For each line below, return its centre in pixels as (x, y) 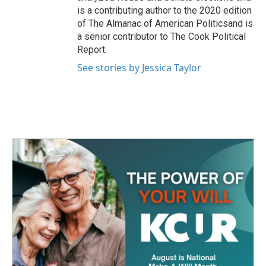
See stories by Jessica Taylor (139, 68)
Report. (92, 50)
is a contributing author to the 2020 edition (164, 11)
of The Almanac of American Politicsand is (165, 24)
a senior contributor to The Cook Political (161, 37)
